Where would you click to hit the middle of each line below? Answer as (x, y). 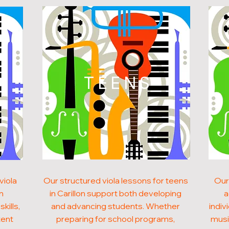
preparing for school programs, (116, 219)
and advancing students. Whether (116, 206)
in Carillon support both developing (116, 193)
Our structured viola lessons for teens (116, 180)
